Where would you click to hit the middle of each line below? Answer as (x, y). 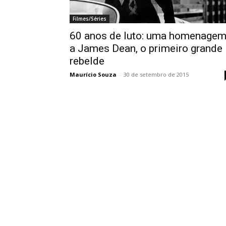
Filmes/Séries (90, 19)
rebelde (87, 61)
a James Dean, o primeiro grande (146, 49)
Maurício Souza (93, 75)
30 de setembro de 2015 (156, 75)
